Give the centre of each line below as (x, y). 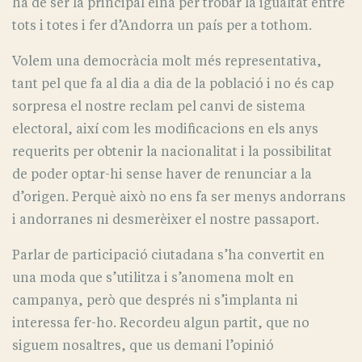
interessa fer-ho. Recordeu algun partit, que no (161, 323)
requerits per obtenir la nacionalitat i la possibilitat (172, 152)
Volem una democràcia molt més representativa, (167, 61)
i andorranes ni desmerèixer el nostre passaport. (166, 219)
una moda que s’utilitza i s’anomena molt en (153, 278)
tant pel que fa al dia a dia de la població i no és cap (173, 84)
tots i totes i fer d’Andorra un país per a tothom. (162, 25)
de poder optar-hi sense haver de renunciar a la (162, 174)
